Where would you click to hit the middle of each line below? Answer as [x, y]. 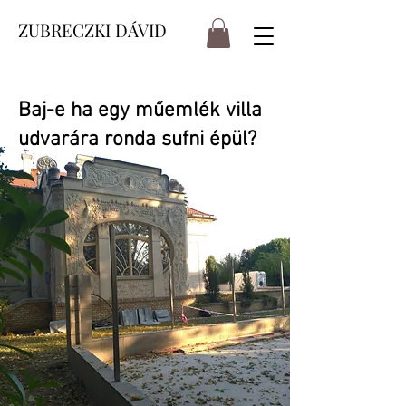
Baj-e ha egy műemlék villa [140, 111]
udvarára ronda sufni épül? [137, 140]
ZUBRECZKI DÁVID [92, 30]
